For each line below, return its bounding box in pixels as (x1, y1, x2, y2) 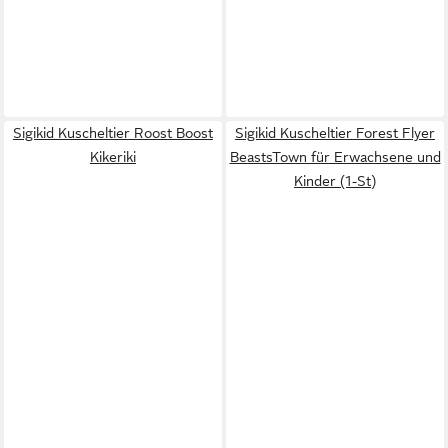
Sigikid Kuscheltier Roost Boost (13, 125, 213, 141)
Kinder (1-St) (294, 173, 376, 189)
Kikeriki (90, 149, 136, 165)
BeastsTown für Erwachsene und (229, 149, 441, 165)
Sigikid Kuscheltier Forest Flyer (235, 125, 435, 141)
